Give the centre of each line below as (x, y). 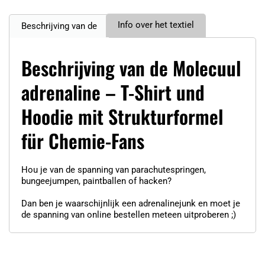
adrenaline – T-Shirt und (113, 92)
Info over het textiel (156, 25)
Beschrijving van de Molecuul (131, 67)
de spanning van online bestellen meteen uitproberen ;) (129, 214)
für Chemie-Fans (83, 140)
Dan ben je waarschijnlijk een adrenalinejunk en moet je (131, 203)
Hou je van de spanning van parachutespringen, (114, 169)
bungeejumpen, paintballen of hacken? (96, 181)
